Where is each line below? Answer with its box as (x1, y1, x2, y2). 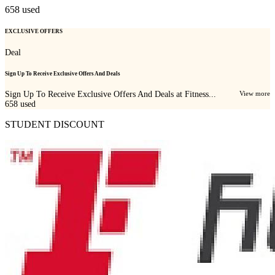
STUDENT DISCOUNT (5, 118, 104, 130)
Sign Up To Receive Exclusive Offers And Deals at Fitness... (5, 89, 216, 99)
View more (239, 89, 270, 97)
